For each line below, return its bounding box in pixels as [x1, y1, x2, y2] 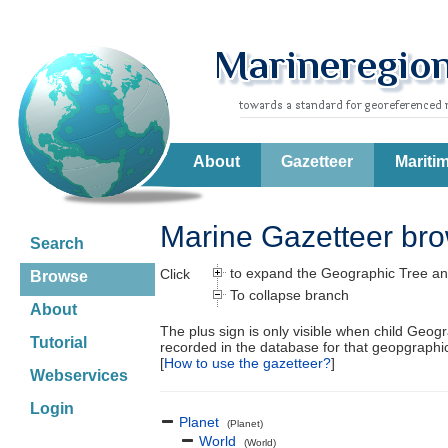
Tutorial [30, 334, 87, 351]
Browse [30, 268, 88, 285]
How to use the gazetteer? [164, 355, 331, 371]
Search [30, 235, 84, 252]
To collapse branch [226, 286, 349, 303]
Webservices [30, 367, 128, 384]
